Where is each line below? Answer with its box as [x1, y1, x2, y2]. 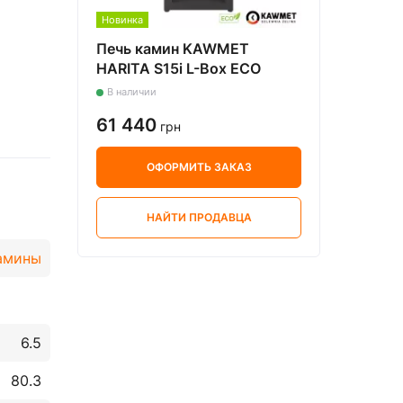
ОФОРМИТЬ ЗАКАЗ [146, 160, 252, 174]
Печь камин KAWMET [96, 40, 249, 58]
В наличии [107, 85, 157, 98]
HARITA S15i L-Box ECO [96, 59, 261, 77]
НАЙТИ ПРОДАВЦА [146, 210, 252, 224]
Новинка [102, 13, 143, 26]
